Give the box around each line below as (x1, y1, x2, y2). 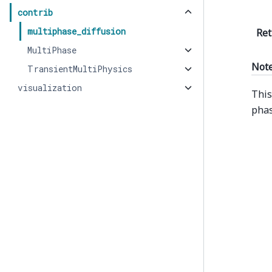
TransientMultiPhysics (27, 63, 132, 75)
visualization (17, 82, 82, 93)
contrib (17, 7, 53, 18)
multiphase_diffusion (27, 25, 126, 37)
